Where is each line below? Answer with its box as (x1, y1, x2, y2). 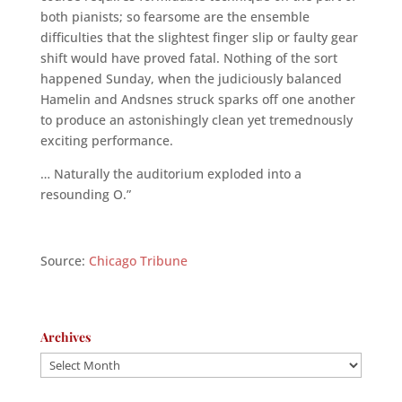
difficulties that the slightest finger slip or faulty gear (39, 29, 358, 46)
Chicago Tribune (88, 252, 188, 269)
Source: (39, 252, 89, 269)
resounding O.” (39, 186, 131, 203)
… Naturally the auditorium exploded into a (39, 165, 301, 182)
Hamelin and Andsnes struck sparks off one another (39, 91, 355, 108)
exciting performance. (39, 132, 173, 149)
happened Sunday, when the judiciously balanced (39, 70, 342, 87)
